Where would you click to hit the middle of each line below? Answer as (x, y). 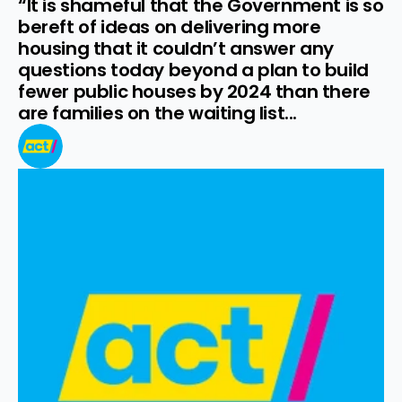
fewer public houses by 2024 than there (194, 92)
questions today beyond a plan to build (193, 70)
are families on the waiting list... (158, 113)
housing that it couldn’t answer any (176, 48)
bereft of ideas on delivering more (170, 27)
